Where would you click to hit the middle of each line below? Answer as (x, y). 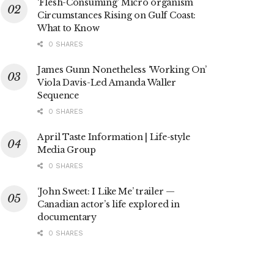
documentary (67, 217)
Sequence (58, 96)
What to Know (68, 28)
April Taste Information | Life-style (114, 137)
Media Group (67, 150)
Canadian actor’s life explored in (109, 205)
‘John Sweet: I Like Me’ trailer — (106, 192)
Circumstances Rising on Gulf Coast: (117, 16)
